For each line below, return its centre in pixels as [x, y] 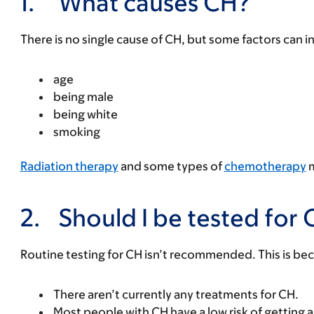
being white [85, 114]
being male [83, 97]
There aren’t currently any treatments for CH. [176, 294]
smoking [76, 132]
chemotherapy [265, 166]
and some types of [171, 166]
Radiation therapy [69, 166]
